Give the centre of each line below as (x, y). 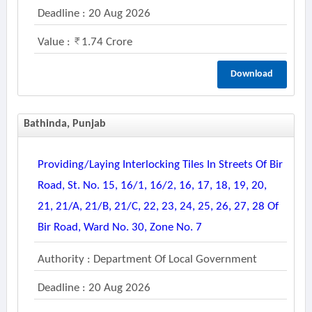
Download (252, 74)
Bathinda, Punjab (64, 124)
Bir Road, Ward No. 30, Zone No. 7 (119, 227)
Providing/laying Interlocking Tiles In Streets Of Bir (160, 165)
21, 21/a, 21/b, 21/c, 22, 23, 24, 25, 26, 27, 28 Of (158, 206)
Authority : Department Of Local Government (147, 259)
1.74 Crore (107, 42)
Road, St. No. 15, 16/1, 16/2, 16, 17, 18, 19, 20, (152, 186)
